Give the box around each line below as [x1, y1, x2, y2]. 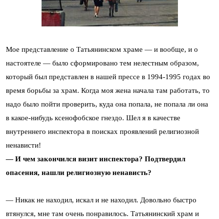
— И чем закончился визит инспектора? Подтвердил [6, 154, 185, 163]
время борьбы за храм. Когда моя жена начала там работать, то [6, 86, 210, 94]
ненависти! [6, 141, 41, 149]
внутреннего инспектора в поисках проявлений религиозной [6, 127, 199, 135]
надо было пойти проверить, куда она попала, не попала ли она [6, 100, 208, 108]
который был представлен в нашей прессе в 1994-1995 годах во [6, 72, 210, 81]
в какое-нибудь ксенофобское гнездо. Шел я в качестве [6, 113, 180, 122]
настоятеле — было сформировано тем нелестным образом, [6, 59, 199, 67]
